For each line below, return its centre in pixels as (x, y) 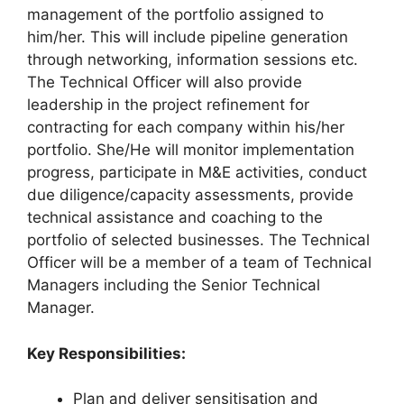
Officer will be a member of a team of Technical (199, 262)
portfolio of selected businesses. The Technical (198, 240)
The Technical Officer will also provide (165, 82)
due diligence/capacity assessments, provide (190, 195)
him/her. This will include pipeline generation (188, 37)
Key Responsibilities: (106, 353)
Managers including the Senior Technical (174, 285)
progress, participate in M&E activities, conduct (197, 172)
